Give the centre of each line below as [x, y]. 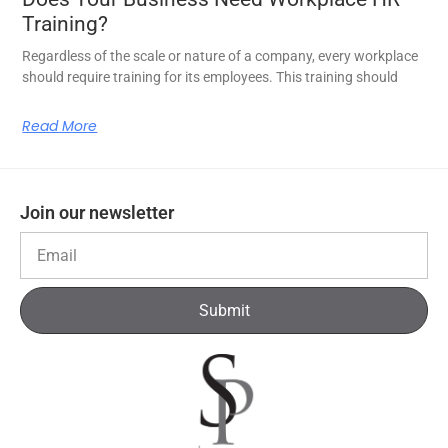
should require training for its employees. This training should [210, 77]
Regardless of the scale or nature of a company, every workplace [220, 56]
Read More [60, 126]
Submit [224, 310]
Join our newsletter [97, 213]
